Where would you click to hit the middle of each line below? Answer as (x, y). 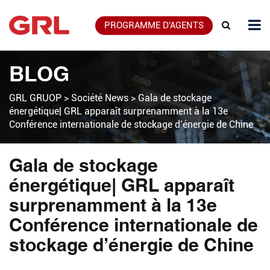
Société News (100, 98)
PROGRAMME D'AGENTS (154, 25)
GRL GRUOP (35, 98)
